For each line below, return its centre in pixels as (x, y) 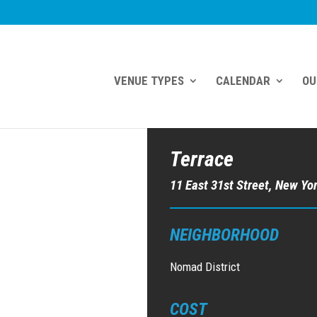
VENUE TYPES (149, 81)
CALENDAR (243, 81)
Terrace (202, 159)
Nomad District (205, 267)
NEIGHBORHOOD (225, 235)
